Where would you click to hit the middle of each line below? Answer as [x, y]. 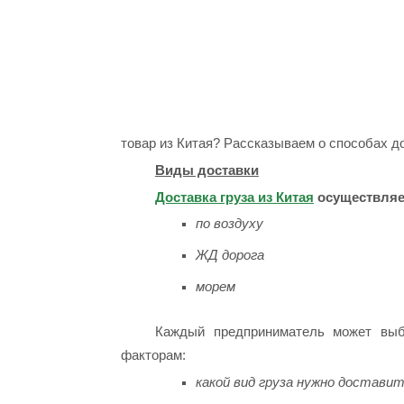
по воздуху [229, 224]
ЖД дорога [230, 255]
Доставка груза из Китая [234, 197]
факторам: [154, 355]
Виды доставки [207, 170]
